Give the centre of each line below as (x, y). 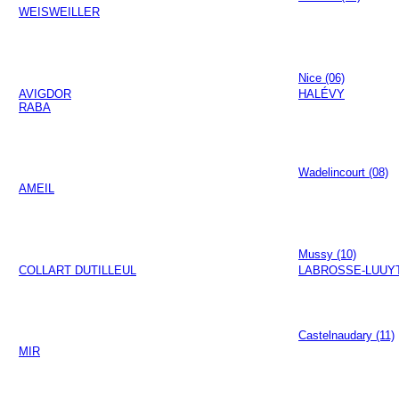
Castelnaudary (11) (346, 335)
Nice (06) (322, 77)
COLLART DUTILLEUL (77, 270)
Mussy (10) (327, 254)
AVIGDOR (45, 94)
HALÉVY (322, 94)
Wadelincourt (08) (343, 173)
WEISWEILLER (59, 12)
